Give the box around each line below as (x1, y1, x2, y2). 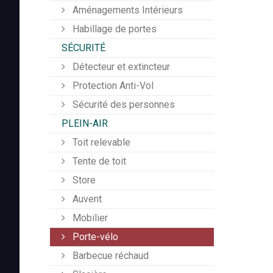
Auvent (70, 193, 102, 205)
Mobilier (70, 212, 108, 224)
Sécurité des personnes (70, 99, 175, 111)
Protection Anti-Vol (70, 80, 154, 92)
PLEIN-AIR (62, 118, 108, 130)
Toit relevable (70, 136, 130, 149)
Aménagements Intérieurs (70, 4, 183, 16)
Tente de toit (70, 155, 126, 168)
